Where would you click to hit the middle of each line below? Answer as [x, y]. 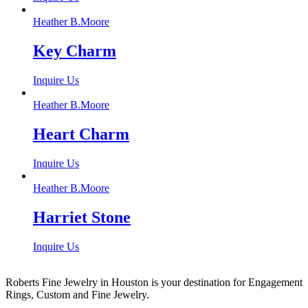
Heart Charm [81, 134]
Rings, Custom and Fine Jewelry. [77, 294]
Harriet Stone [82, 217]
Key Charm [75, 51]
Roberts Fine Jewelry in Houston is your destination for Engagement [154, 282]
